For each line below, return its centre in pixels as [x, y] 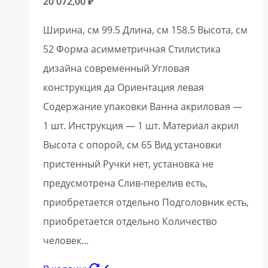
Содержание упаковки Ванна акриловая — [143, 106]
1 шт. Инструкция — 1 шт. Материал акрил [141, 125]
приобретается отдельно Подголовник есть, [146, 202]
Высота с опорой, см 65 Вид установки [132, 144]
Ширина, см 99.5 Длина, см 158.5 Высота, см [145, 30]
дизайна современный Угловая [116, 68]
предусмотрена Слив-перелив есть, [125, 183]
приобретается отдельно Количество [130, 221]
